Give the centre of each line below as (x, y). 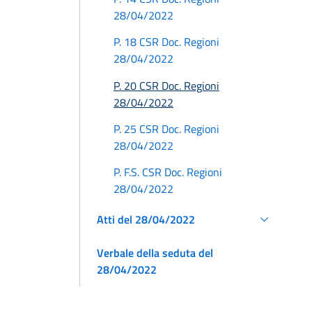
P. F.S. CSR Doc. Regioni (168, 172)
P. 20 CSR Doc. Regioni (166, 85)
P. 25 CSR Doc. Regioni (166, 129)
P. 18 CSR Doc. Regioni (166, 42)
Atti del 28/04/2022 (146, 219)
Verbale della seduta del (155, 252)
